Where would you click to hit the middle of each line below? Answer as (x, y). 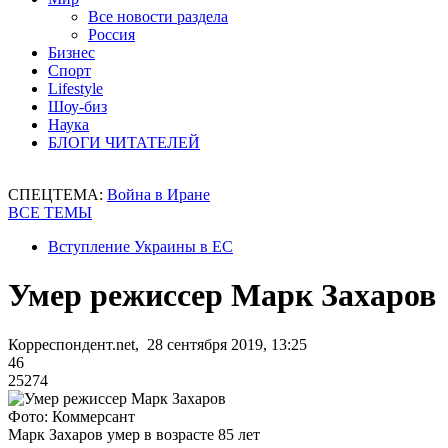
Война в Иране (158, 194)
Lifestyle (75, 88)
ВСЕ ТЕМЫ (50, 212)
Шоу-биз (77, 106)
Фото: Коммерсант (71, 416)
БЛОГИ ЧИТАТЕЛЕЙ (124, 142)
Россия (111, 34)
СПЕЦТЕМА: (57, 194)
